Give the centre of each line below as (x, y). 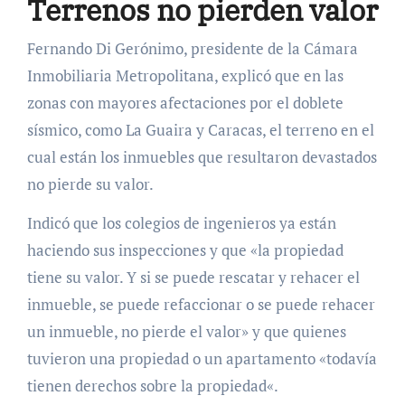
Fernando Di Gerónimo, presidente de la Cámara (192, 48)
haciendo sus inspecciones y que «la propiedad (185, 250)
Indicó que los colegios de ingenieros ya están (181, 222)
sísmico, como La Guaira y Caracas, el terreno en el (200, 129)
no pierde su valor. (90, 184)
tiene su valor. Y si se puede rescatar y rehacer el (193, 277)
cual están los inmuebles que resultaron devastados (202, 156)
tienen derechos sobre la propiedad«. (152, 385)
